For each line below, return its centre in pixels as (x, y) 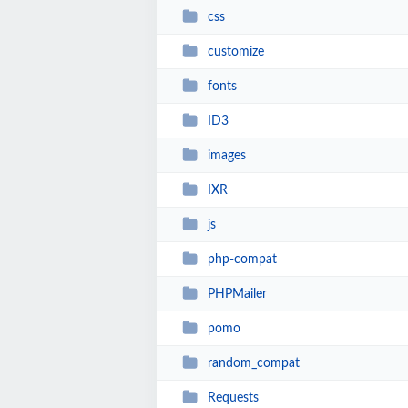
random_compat (253, 363)
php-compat (242, 259)
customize (235, 51)
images (226, 155)
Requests (233, 398)
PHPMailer (237, 294)
